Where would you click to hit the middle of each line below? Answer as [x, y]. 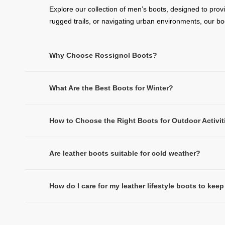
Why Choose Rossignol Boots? [103, 55]
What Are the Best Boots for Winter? [111, 88]
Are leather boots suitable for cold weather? [125, 153]
